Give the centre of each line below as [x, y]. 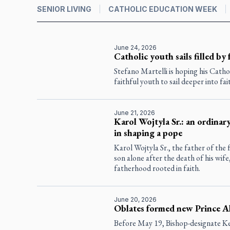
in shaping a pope [148, 132]
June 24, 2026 [135, 47]
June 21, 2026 [134, 112]
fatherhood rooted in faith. [157, 168]
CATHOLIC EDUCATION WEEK [163, 9]
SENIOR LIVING [64, 9]
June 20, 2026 [135, 199]
